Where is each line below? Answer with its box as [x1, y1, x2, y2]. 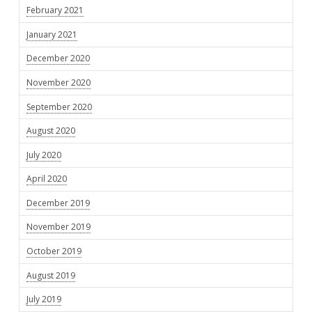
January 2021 [26, 28, 78, 40]
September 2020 [26, 100, 93, 113]
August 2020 [26, 125, 76, 137]
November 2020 [26, 76, 91, 88]
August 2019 [26, 269, 76, 281]
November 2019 [26, 221, 91, 233]
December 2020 [26, 52, 91, 65]
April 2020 [26, 173, 68, 185]
